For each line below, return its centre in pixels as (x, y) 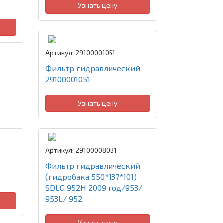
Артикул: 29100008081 (81, 150)
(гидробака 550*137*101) (91, 176)
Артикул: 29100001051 (80, 53)
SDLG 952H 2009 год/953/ (94, 187)
